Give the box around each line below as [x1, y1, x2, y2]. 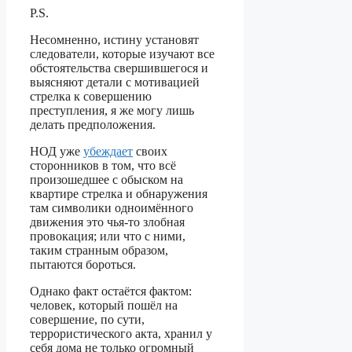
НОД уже [30, 145, 83, 159]
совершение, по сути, [30, 313, 145, 327]
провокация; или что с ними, [30, 229, 185, 244]
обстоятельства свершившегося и [30, 61, 208, 75]
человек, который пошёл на [30, 299, 178, 313]
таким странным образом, [30, 244, 168, 258]
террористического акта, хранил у [30, 327, 212, 341]
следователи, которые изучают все [30, 47, 214, 61]
